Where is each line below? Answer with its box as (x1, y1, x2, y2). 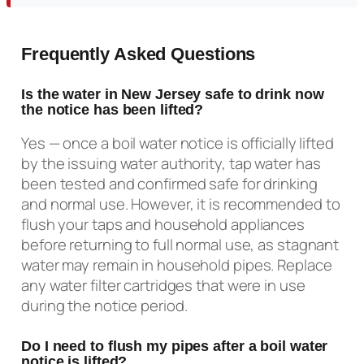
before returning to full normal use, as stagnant (21, 233, 340, 255)
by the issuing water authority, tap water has (21, 152, 321, 174)
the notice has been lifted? (21, 102, 204, 119)
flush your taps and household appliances (21, 213, 305, 235)
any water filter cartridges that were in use (21, 274, 305, 296)
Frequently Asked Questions (21, 44, 256, 65)
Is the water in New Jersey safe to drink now (21, 86, 324, 103)
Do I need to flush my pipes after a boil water (21, 337, 328, 354)
